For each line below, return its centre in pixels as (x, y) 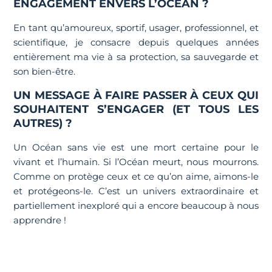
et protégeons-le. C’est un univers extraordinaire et (136, 191)
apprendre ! (40, 220)
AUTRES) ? (43, 123)
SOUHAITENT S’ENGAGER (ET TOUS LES (136, 109)
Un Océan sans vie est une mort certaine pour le (136, 147)
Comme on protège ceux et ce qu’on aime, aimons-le (136, 176)
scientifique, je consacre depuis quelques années (136, 42)
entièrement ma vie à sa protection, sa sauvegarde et (136, 57)
